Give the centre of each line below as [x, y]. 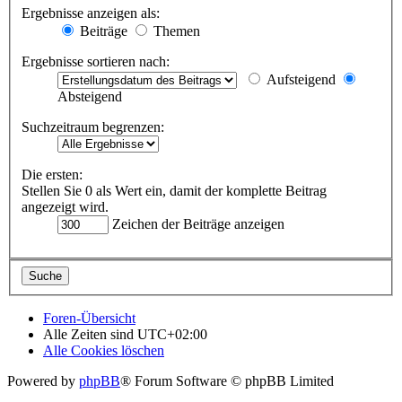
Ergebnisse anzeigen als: [91, 13]
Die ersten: [52, 175]
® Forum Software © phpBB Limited [227, 380]
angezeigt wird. [65, 207]
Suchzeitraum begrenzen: [93, 127]
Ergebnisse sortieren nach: [96, 62]
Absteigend [90, 97]
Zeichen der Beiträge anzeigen [197, 224]
